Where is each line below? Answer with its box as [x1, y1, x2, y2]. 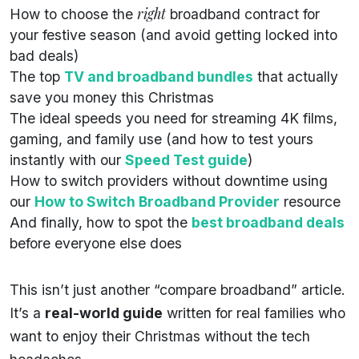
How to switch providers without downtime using [10, 171, 328, 189]
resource [280, 192, 341, 210]
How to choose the [10, 5, 137, 22]
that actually [253, 67, 338, 85]
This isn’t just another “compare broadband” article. [10, 280, 345, 298]
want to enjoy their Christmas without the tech [10, 327, 310, 345]
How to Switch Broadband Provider [34, 192, 280, 210]
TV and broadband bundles [64, 67, 253, 85]
